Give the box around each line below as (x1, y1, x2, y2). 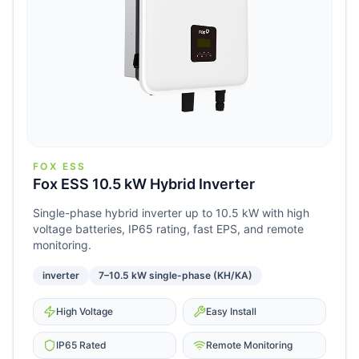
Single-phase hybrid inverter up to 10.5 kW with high (33, 206, 309, 220)
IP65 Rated (56, 339, 107, 352)
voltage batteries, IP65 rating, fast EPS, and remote (33, 222, 304, 236)
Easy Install (206, 305, 256, 318)
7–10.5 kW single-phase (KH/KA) (99, 269, 252, 282)
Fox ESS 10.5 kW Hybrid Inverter (33, 175, 255, 193)
